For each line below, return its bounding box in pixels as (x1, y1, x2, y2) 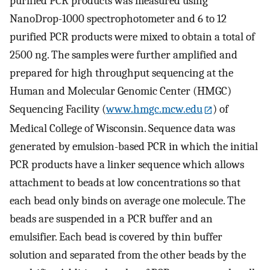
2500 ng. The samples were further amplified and (10, 48, 237, 61)
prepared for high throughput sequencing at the (10, 66, 233, 80)
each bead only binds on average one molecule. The (10, 193, 245, 207)
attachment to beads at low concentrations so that (10, 175, 240, 189)
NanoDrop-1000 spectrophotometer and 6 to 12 (10, 11, 227, 25)
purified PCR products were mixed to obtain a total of (10, 30, 255, 43)
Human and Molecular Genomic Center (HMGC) (10, 84, 231, 98)
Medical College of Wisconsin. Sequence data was (10, 121, 235, 135)
